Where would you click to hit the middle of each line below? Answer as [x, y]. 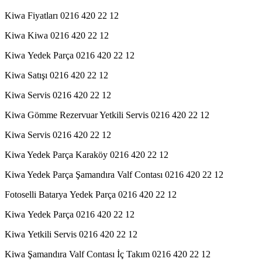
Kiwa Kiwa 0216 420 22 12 [57, 35]
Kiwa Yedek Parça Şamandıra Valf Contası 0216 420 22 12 [114, 174]
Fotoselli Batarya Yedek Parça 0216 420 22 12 [91, 194]
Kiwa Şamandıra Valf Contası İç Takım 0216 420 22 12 [108, 254]
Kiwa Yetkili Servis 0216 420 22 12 [71, 234]
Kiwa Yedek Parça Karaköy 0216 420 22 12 [87, 154]
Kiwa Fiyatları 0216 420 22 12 [62, 15]
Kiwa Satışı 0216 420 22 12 [56, 75]
